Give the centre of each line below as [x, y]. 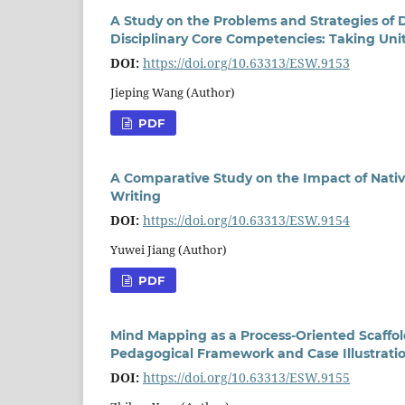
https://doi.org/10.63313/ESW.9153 [246, 62]
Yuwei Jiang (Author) [169, 249]
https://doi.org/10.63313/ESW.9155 [246, 377]
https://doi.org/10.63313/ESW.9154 [246, 220]
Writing [136, 196]
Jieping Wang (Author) [173, 92]
